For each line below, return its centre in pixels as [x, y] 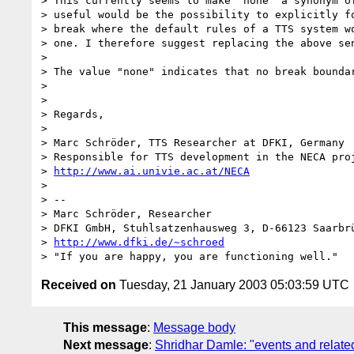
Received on [79, 284]
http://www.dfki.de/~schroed [139, 242]
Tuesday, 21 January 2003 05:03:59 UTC [233, 284]
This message [105, 327]
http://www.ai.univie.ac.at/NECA [152, 171]
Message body [194, 327]
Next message [106, 345]
